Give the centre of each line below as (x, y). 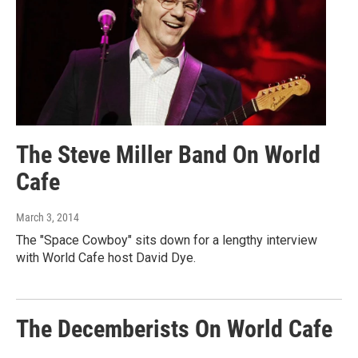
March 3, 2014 (48, 218)
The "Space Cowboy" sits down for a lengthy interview (167, 241)
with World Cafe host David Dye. (106, 258)
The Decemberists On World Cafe (174, 329)
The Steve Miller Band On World (168, 155)
